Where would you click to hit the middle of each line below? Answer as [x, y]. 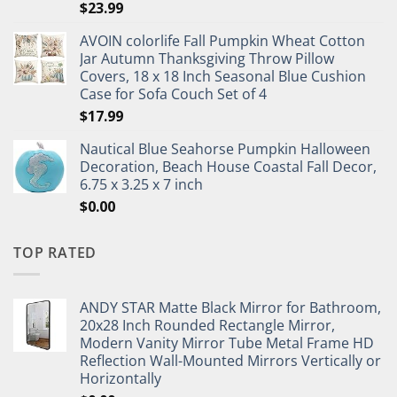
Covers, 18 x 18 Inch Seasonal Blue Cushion [223, 76]
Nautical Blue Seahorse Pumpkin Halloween [225, 148]
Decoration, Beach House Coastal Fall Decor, [228, 166]
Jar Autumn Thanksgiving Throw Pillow [207, 58]
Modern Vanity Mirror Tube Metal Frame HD [227, 343]
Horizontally [121, 379]
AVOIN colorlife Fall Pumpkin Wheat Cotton [222, 40]
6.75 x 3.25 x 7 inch [141, 184]
